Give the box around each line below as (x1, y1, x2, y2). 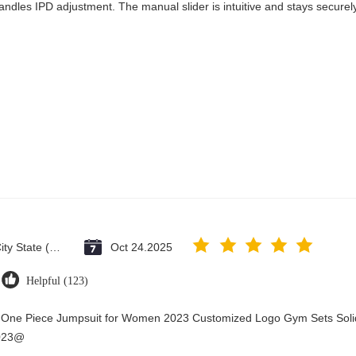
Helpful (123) (26, 275, 88, 287)
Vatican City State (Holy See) (49, 241, 60, 253)
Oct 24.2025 (110, 241, 172, 253)
